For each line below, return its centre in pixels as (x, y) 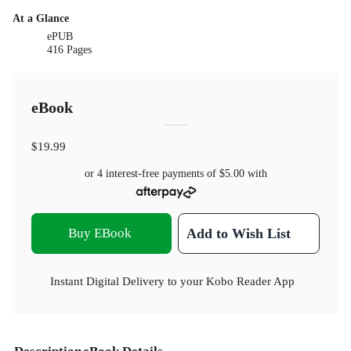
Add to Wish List (239, 233)
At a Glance (41, 19)
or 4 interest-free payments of (152, 174)
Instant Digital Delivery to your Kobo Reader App (172, 280)
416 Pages (70, 50)
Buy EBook (100, 233)
